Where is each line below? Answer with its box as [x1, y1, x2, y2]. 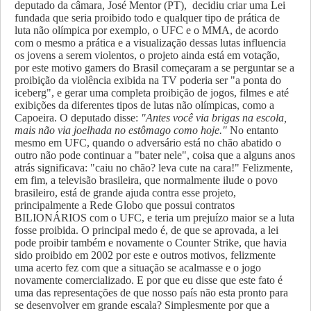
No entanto [227, 124, 278, 136]
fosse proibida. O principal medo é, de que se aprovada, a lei [15, 224, 278, 236]
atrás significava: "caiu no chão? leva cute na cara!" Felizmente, [15, 161, 293, 174]
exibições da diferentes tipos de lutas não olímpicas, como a [15, 99, 274, 111]
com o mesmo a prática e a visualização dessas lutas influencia [15, 36, 286, 49]
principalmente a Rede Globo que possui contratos [15, 199, 235, 211]
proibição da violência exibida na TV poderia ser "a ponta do [15, 74, 281, 86]
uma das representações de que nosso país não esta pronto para [15, 286, 288, 299]
